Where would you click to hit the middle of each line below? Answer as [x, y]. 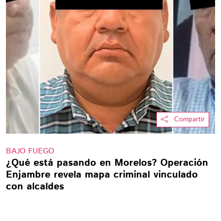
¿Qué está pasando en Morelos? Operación [107, 163]
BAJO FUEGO [30, 151]
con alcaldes [35, 187]
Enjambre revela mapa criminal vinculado [102, 175]
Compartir [189, 119]
